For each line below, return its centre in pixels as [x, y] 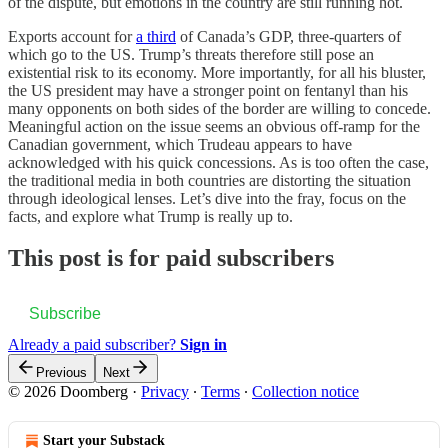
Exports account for [72, 36]
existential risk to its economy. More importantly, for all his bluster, [217, 72]
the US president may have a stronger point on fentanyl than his [208, 90]
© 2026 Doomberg [68, 392]
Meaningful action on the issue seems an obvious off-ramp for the [214, 126]
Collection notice [305, 392]
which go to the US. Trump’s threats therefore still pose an [191, 54]
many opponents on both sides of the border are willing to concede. [219, 108]
